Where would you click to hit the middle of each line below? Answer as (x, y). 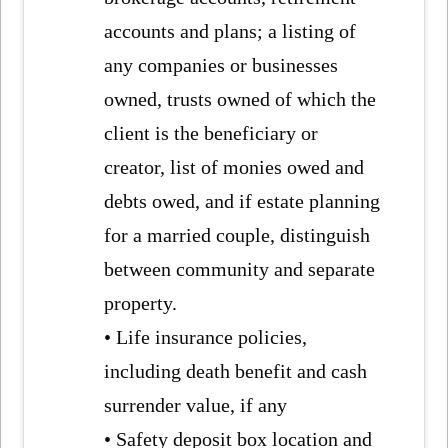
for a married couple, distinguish (237, 235)
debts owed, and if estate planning (242, 201)
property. (141, 303)
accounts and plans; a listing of (230, 31)
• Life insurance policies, (206, 337)
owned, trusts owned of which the (240, 99)
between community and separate (240, 269)
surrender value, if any (196, 405)
